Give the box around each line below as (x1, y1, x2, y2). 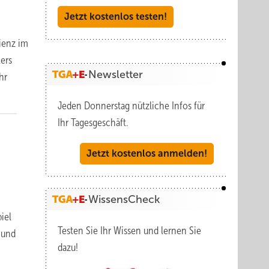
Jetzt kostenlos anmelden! (86, 148, 207, 159)
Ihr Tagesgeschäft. (58, 116, 128, 128)
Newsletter (88, 68, 143, 80)
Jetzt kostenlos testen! (64, 11, 167, 22)
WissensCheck (88, 193, 160, 205)
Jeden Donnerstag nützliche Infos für (58, 100, 205, 112)
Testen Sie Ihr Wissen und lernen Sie (58, 225, 201, 237)
